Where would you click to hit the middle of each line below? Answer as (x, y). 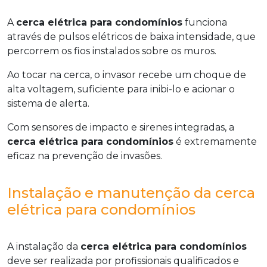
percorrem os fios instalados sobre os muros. (112, 51)
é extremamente (215, 142)
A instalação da (44, 246)
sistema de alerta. (48, 103)
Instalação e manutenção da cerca (131, 193)
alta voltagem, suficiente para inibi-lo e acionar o (121, 89)
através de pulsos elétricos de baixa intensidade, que (131, 37)
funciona (205, 22)
